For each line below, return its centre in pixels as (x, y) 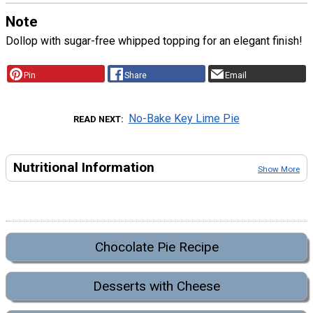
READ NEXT (97, 119)
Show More (279, 169)
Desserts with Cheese (156, 286)
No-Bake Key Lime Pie (184, 119)
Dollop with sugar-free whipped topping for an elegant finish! (154, 41)
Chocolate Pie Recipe (156, 247)
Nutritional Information (84, 168)
